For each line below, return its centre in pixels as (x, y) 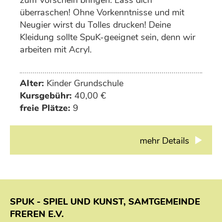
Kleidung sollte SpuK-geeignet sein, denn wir (108, 37)
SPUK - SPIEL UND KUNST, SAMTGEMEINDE (105, 202)
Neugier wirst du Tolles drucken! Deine (96, 25)
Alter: (32, 83)
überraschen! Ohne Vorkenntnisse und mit (102, 13)
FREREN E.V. (37, 214)
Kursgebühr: (46, 96)
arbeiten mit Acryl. (57, 50)
